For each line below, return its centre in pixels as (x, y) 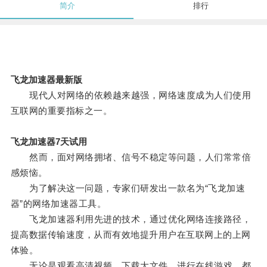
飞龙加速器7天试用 (49, 142)
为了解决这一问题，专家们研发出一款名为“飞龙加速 (128, 188)
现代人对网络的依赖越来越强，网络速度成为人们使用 (131, 95)
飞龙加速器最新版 (46, 80)
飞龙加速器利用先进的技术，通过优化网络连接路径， (131, 219)
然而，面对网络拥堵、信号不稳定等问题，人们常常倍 (131, 157)
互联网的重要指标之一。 (61, 111)
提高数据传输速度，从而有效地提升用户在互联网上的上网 (131, 235)
